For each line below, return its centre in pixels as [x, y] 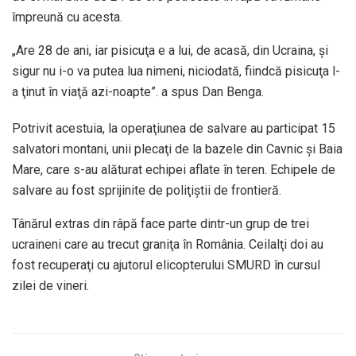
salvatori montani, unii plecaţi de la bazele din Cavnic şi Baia [177, 149]
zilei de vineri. [50, 285]
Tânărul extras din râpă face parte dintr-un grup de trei [161, 223]
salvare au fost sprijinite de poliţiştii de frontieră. [147, 190]
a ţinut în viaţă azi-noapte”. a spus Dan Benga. [138, 91]
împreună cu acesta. [67, 17]
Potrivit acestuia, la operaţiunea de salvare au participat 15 [174, 128]
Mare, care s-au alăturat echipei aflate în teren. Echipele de [174, 169]
